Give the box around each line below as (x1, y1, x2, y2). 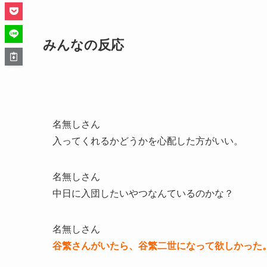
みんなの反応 (43, 37, 124, 52)
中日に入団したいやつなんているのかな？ (52, 188, 234, 199)
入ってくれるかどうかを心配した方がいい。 (52, 136, 243, 147)
